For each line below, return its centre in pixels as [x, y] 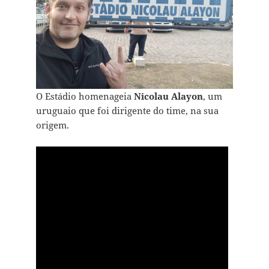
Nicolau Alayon [168, 96]
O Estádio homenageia [85, 96]
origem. [52, 125]
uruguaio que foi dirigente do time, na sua [127, 110]
